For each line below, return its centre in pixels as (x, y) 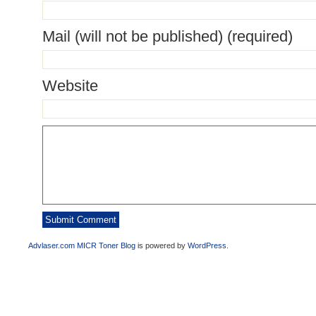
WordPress (207, 245)
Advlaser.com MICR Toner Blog (82, 245)
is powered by (162, 245)
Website (70, 86)
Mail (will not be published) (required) (168, 37)
